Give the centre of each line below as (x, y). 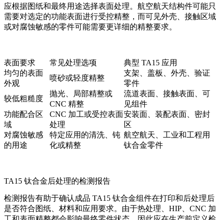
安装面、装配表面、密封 (167, 114)
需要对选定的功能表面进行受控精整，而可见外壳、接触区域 (110, 17)
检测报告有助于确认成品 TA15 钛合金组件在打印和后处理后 (109, 198)
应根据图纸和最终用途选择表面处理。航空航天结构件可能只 (110, 6)
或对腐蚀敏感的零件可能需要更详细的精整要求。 (90, 27)
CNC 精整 (67, 104)
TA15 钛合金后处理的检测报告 (57, 181)
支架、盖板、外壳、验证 (167, 73)
